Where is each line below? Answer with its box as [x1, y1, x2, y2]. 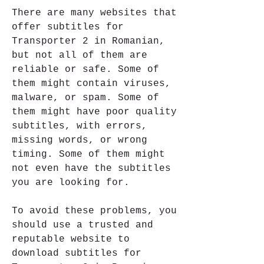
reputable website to [12, 234, 130, 245]
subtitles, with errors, [12, 121, 147, 131]
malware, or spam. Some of [12, 93, 159, 103]
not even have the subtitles [12, 163, 171, 174]
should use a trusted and [12, 220, 153, 230]
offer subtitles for [12, 22, 124, 32]
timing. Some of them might [12, 149, 165, 160]
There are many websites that [12, 8, 177, 18]
